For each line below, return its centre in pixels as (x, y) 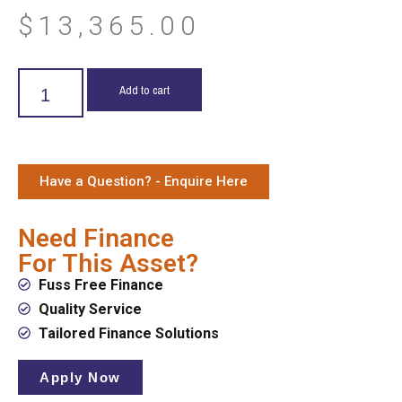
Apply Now (80, 377)
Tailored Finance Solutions (128, 333)
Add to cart (144, 89)
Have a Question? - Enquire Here (144, 181)
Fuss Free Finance (100, 284)
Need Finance (96, 238)
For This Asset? (108, 263)
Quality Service (90, 309)
